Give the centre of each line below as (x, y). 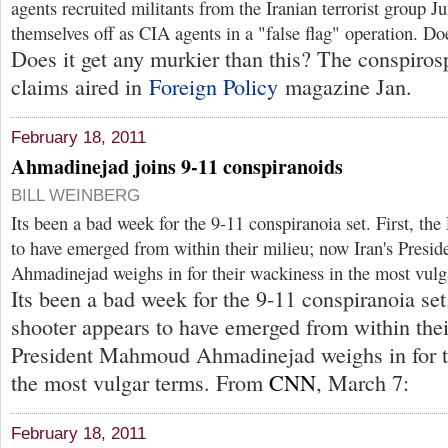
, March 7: (362, 383)
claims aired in (80, 87)
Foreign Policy (213, 87)
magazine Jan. (345, 87)
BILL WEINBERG (75, 196)
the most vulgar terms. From (140, 383)
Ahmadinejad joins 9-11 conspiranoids (177, 167)
